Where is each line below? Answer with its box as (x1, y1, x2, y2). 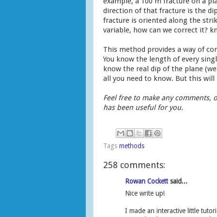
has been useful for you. (103, 103, 185, 112)
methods (119, 142, 144, 150)
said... (168, 177, 187, 185)
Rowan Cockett (125, 177, 168, 185)
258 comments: (103, 160, 165, 170)
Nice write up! (125, 189, 165, 197)
